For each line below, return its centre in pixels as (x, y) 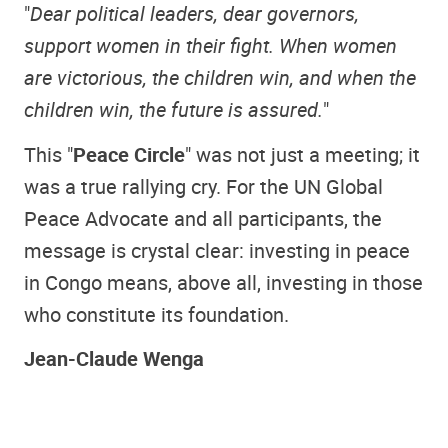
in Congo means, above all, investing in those (223, 282)
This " (48, 154)
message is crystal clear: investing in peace (217, 250)
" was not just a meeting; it (302, 154)
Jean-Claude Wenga (114, 359)
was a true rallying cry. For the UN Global (203, 186)
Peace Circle (129, 154)
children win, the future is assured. (173, 110)
